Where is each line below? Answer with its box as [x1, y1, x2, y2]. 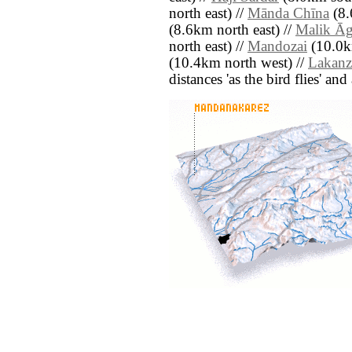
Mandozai [247, 38, 307, 55]
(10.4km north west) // [169, 55, 308, 71]
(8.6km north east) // [169, 22, 295, 38]
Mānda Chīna [247, 5, 329, 22]
